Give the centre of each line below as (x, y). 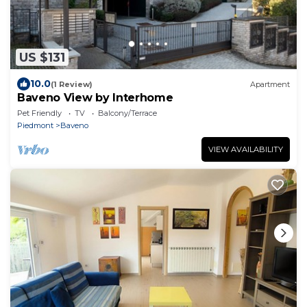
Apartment (270, 84)
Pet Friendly (39, 113)
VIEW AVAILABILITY (246, 150)
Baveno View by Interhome (95, 98)
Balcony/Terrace (127, 113)
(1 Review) (72, 84)
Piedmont (35, 126)
